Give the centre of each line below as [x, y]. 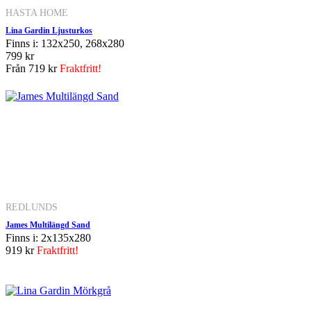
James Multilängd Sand [48, 225]
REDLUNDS [32, 207]
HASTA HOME [37, 12]
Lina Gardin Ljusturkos [49, 30]
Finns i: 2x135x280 [48, 237]
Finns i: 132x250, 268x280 [65, 43]
